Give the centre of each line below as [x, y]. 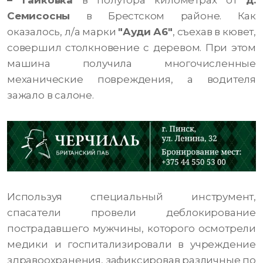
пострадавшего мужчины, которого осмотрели [131, 229]
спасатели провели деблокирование [131, 213]
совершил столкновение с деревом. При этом [131, 48]
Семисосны [39, 16]
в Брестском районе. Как [163, 16]
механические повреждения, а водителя [131, 80]
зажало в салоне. [50, 95]
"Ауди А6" [145, 32]
